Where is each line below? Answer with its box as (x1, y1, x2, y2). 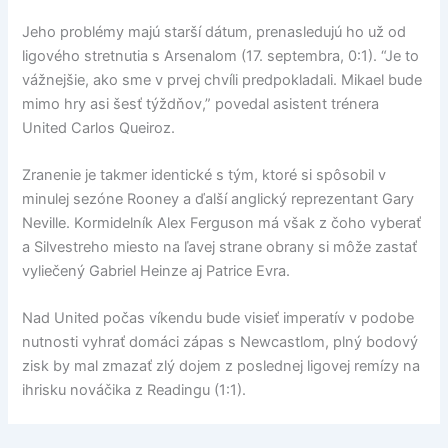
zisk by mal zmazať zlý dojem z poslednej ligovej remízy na (22, 357, 421, 376)
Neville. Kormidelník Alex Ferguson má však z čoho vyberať (22, 213, 422, 232)
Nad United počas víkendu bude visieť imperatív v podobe (22, 309, 415, 328)
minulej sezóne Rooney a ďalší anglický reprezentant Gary (22, 189, 415, 208)
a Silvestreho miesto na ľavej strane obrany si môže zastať (22, 237, 418, 256)
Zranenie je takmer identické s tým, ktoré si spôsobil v (22, 165, 387, 184)
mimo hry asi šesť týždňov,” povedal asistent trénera (22, 94, 380, 113)
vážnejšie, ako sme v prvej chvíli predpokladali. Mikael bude (22, 70, 423, 89)
